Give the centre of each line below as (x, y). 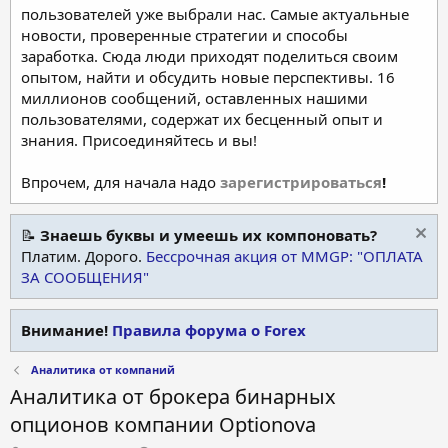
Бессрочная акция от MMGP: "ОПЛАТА (284, 255)
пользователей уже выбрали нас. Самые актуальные (215, 13)
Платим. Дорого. (83, 255)
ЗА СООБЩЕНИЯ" (85, 276)
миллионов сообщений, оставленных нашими (194, 97)
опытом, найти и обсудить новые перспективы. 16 (208, 76)
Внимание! (66, 329)
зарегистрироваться (301, 181)
